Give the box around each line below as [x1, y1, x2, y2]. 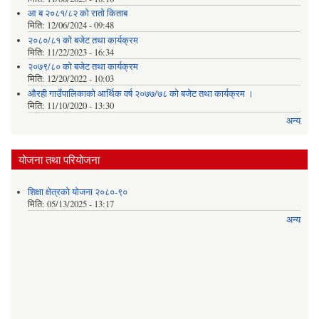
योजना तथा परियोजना [19, 152, 100, 167]
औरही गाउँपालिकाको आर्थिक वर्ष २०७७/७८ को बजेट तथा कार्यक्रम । [27, 87, 253, 100]
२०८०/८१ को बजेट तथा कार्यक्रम [27, 33, 138, 46]
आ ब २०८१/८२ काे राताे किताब [27, 7, 127, 20]
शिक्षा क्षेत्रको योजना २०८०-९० [27, 186, 127, 199]
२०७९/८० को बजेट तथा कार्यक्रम [27, 61, 138, 73]
